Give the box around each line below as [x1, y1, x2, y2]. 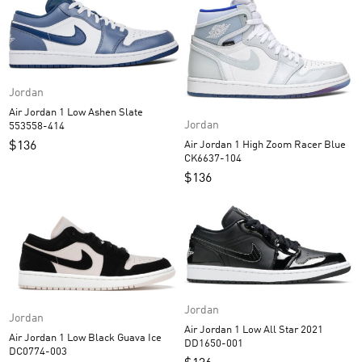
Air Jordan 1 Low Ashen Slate [9, 107, 88, 118]
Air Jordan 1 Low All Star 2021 [183, 324, 263, 335]
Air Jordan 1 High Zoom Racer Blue [183, 139, 294, 150]
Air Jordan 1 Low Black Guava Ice [9, 333, 88, 344]
